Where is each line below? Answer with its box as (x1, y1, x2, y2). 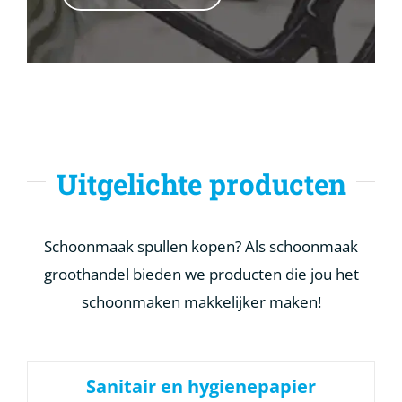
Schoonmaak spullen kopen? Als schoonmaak (44, 236, 358, 258)
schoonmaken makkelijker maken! (81, 292, 321, 313)
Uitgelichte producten (56, 165, 346, 203)
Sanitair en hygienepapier (86, 374, 316, 399)
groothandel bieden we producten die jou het (43, 264, 359, 285)
